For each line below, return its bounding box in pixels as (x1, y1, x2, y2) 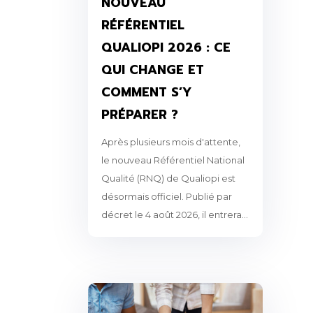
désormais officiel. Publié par (101, 191, 232, 203)
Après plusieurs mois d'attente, (101, 136, 240, 148)
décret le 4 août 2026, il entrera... (101, 209, 248, 221)
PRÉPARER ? (101, 105, 178, 125)
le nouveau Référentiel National (101, 154, 245, 166)
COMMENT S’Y (101, 82, 191, 103)
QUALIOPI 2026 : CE (101, 38, 231, 58)
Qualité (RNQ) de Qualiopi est (101, 173, 235, 184)
